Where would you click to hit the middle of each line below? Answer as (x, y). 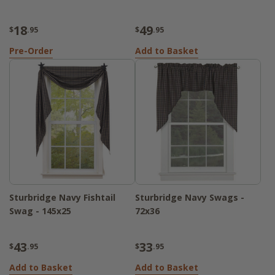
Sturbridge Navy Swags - (190, 198)
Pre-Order (31, 51)
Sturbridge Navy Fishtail (62, 198)
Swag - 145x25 (40, 211)
